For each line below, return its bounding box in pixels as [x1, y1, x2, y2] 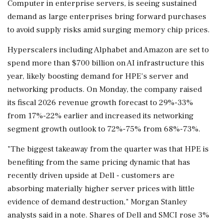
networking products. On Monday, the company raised [7, 84, 202, 95]
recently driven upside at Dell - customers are [7, 170, 175, 181]
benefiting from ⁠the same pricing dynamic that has [7, 157, 190, 168]
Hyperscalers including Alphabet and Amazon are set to [7, 44, 209, 56]
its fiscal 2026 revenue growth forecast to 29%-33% [7, 97, 193, 109]
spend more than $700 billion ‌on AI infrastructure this [7, 58, 204, 69]
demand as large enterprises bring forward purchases [7, 11, 206, 22]
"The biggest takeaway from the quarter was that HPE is [7, 144, 209, 155]
